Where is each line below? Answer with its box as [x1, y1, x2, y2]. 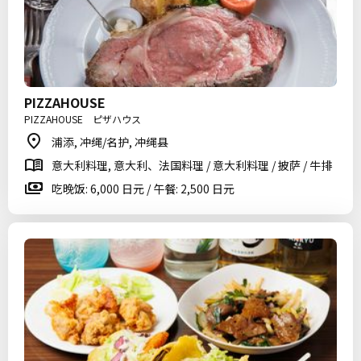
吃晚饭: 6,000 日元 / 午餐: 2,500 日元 [52, 180, 234, 197]
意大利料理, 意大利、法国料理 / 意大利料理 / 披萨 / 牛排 [52, 157, 332, 173]
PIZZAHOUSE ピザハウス [24, 112, 141, 126]
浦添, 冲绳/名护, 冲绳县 [52, 134, 168, 150]
